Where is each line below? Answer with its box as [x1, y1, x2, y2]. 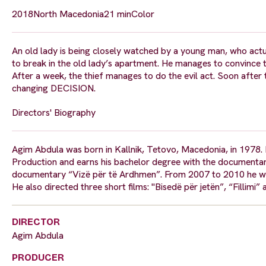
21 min [104, 8, 131, 21]
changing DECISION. [12, 82, 96, 95]
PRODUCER [12, 252, 64, 264]
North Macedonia [33, 8, 104, 21]
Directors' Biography [12, 106, 96, 119]
